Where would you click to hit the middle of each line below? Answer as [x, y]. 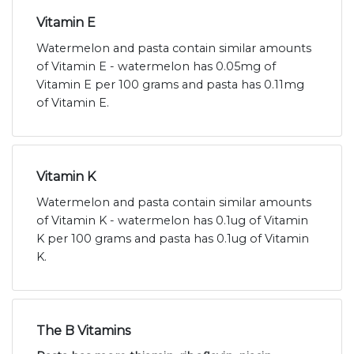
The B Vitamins [83, 331]
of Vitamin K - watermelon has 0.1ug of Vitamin [172, 221]
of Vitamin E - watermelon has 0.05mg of [156, 67]
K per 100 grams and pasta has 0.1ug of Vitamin [173, 239]
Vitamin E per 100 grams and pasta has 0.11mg [170, 85]
